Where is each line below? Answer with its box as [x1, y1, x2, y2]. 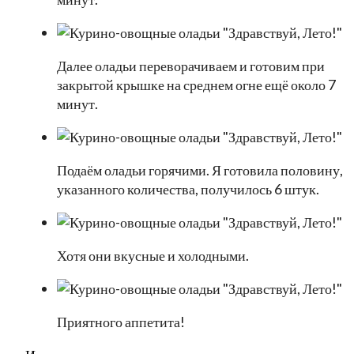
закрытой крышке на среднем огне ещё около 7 [57, 76, 336, 94]
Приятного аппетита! [57, 313, 185, 331]
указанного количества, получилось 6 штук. [57, 180, 319, 198]
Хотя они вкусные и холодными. [57, 247, 249, 265]
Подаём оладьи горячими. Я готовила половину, [57, 161, 343, 179]
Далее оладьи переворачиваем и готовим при [57, 57, 325, 75]
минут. [57, 95, 98, 113]
